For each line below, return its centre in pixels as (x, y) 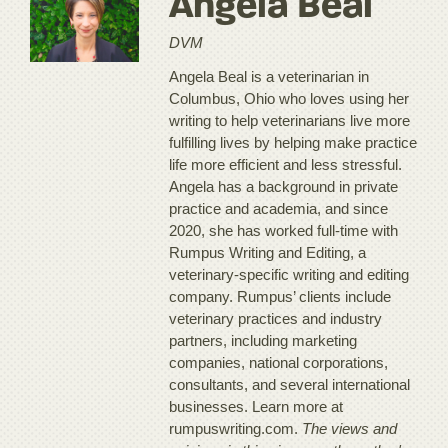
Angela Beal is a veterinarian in (269, 77)
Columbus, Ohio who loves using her (289, 99)
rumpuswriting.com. (236, 429)
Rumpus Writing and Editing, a (268, 253)
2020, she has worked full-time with (284, 231)
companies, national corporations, (279, 363)
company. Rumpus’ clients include (280, 297)
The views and (350, 429)
